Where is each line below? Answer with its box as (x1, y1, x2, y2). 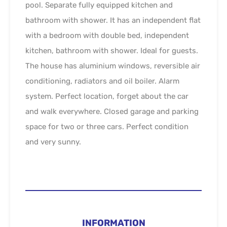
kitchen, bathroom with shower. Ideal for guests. (25, 46, 198, 55)
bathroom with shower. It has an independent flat (25, 15, 201, 25)
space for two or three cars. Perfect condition (25, 122, 188, 131)
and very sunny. (25, 137, 81, 146)
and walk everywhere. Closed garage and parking (25, 106, 199, 116)
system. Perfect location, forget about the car (25, 91, 188, 101)
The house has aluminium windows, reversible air (25, 61, 200, 70)
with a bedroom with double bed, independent (25, 30, 189, 40)
